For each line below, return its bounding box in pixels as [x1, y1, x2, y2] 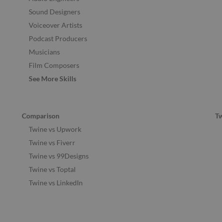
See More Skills [29, 74, 76, 83]
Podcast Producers [29, 34, 87, 43]
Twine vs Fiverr [29, 138, 75, 147]
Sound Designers [29, 7, 80, 16]
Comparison [22, 111, 59, 120]
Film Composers [29, 61, 79, 70]
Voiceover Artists [29, 21, 82, 30]
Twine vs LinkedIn [29, 178, 83, 187]
